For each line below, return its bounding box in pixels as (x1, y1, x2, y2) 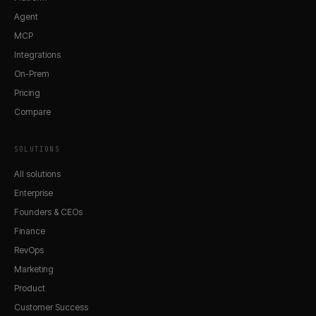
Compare (14, 106, 51, 117)
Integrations (14, 49, 61, 60)
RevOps (14, 244, 44, 255)
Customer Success (14, 301, 88, 312)
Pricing (14, 87, 40, 98)
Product (14, 282, 45, 293)
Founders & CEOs (14, 206, 83, 217)
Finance (14, 225, 45, 236)
